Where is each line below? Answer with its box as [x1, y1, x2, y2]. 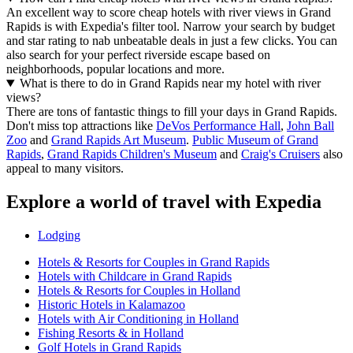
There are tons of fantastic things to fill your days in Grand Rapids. [6, 105, 337, 119]
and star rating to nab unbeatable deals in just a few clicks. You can [6, 34, 337, 48]
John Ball [287, 119, 334, 133]
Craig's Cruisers [241, 147, 320, 162]
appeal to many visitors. [6, 162, 124, 176]
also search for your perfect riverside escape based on [6, 48, 270, 62]
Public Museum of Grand [192, 133, 318, 147]
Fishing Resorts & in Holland [38, 325, 184, 340]
